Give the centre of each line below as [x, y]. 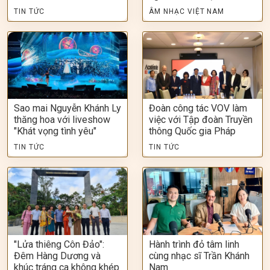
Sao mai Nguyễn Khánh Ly [67, 108]
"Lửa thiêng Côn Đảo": [59, 244]
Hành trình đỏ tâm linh [194, 244]
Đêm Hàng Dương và [57, 256]
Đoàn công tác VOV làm [198, 108]
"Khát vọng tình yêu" [55, 131]
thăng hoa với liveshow [62, 120]
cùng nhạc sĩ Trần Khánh [199, 256]
